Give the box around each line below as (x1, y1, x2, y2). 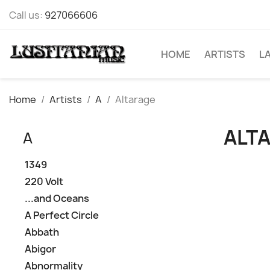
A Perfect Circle (25, 209, 99, 222)
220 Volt (25, 175, 63, 188)
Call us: (9, 8, 45, 22)
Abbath (25, 225, 59, 239)
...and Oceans (25, 192, 89, 205)
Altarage (115, 93, 155, 106)
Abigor (25, 242, 56, 256)
